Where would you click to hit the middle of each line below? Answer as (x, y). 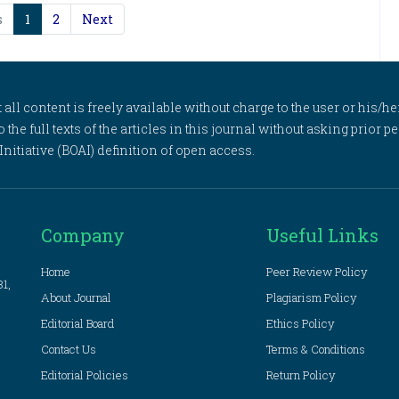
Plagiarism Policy (312, 297)
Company (83, 235)
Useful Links (323, 235)
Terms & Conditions (316, 349)
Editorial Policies (85, 375)
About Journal (76, 297)
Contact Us (69, 349)
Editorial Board (77, 323)
